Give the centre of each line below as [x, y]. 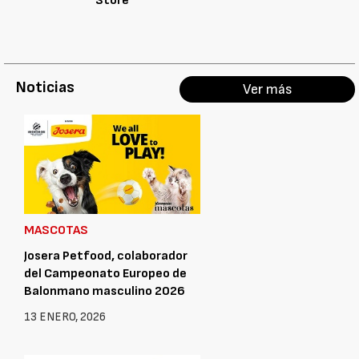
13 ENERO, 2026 [65, 317]
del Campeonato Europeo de [105, 273]
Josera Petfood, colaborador [106, 256]
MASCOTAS [56, 230]
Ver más [267, 89]
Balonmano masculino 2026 [105, 291]
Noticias [45, 87]
